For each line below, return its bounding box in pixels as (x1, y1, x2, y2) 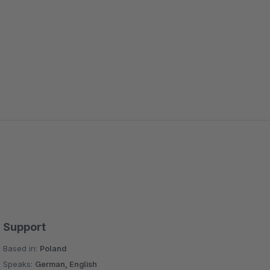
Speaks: (3, 259, 36, 269)
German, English (35, 259, 98, 269)
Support (3, 221, 46, 233)
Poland (40, 243, 67, 253)
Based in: (3, 243, 40, 253)
